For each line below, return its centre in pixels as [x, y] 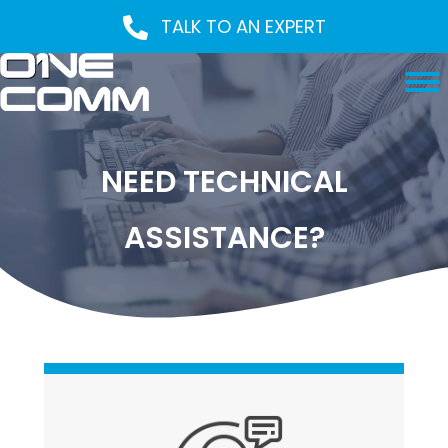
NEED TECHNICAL [224, 182]
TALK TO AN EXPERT [243, 27]
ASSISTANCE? [224, 238]
